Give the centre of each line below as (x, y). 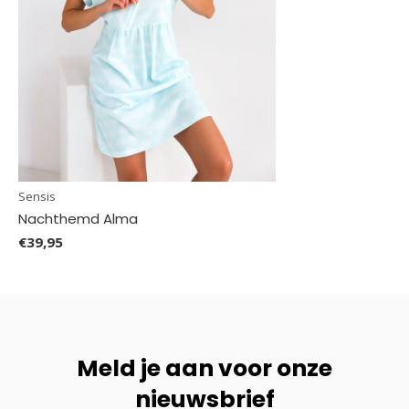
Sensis (37, 196)
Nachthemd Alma (78, 218)
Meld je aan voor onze (204, 368)
